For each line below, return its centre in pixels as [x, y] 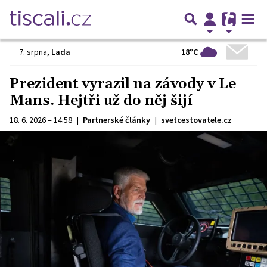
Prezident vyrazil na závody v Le [123, 84]
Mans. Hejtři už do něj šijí [101, 101]
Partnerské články [117, 120]
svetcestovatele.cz [196, 120]
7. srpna [33, 52]
